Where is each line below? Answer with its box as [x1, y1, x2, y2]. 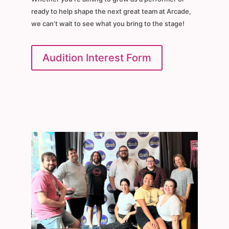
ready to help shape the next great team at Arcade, [31, 7, 191, 16]
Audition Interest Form [42, 52, 151, 64]
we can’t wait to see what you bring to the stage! [31, 19, 186, 28]
